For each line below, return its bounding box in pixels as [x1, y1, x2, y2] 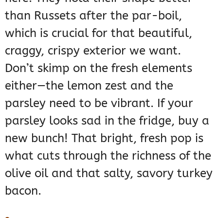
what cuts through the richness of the [5, 149, 211, 163]
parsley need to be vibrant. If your [5, 96, 193, 110]
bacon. [5, 184, 41, 198]
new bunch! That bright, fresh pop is [5, 131, 203, 145]
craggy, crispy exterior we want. [5, 44, 181, 58]
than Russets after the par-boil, [5, 9, 182, 23]
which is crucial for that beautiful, [5, 26, 192, 40]
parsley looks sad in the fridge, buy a [5, 114, 209, 128]
